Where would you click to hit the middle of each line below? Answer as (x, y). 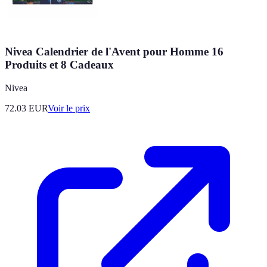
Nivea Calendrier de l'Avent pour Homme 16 (114, 52)
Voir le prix (69, 108)
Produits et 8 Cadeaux (59, 65)
